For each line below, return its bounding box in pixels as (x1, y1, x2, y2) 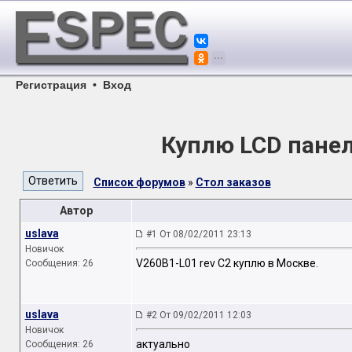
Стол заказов (195, 176, 271, 189)
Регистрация (16, 79, 86, 91)
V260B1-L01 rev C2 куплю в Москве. (135, 257, 318, 270)
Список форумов (93, 176, 185, 189)
